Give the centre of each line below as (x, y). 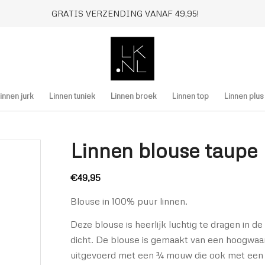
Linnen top (190, 96)
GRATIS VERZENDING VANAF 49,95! (125, 13)
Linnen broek (134, 96)
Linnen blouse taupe (164, 150)
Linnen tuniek (72, 96)
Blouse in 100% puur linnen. (129, 201)
